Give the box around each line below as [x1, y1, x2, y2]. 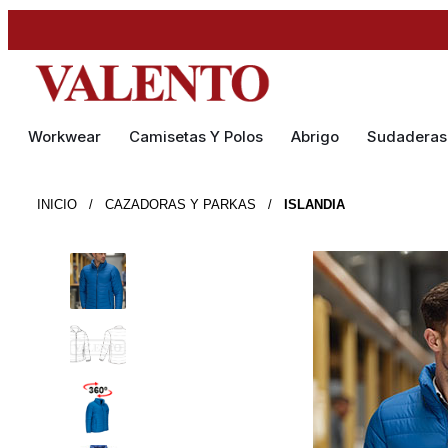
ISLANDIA [283, 196, 345, 212]
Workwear [28, 127, 102, 146]
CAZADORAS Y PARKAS [104, 196, 256, 212]
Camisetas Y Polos [129, 127, 264, 146]
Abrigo [291, 127, 340, 146]
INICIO [36, 196, 77, 212]
